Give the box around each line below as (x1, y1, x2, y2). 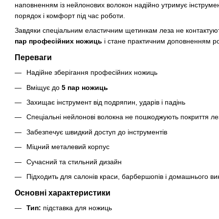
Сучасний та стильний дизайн (26, 157, 122, 166)
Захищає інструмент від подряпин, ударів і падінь (26, 98, 185, 106)
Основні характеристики (15, 188, 110, 197)
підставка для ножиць (41, 203, 112, 212)
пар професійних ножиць (15, 37, 102, 45)
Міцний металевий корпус (26, 143, 109, 151)
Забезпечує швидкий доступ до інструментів (26, 128, 167, 136)
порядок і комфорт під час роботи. (15, 11, 125, 20)
